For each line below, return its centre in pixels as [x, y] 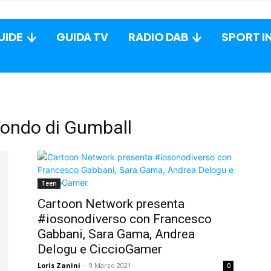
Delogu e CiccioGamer [100, 249]
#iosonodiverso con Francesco [125, 219]
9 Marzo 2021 [110, 265]
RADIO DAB [158, 37]
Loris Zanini [59, 265]
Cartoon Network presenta [111, 204]
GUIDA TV [82, 37]
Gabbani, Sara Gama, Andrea [116, 234]
